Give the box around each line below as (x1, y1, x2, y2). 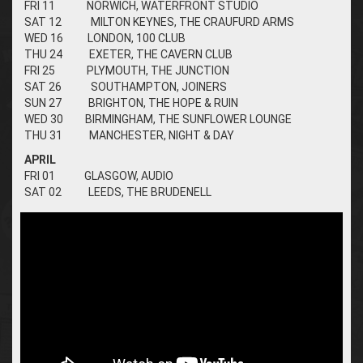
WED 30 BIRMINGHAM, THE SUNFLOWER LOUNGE (24, 112, 292, 126)
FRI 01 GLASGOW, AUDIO (24, 169, 173, 182)
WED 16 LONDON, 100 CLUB (24, 31, 186, 45)
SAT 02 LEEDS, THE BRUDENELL (24, 185, 211, 199)
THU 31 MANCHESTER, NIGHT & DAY (24, 128, 234, 142)
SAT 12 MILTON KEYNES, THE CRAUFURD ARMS (24, 15, 294, 28)
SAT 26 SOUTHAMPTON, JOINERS (24, 79, 227, 93)
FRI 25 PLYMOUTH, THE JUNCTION (24, 63, 229, 77)
